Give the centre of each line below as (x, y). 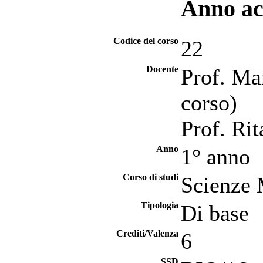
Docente (162, 69)
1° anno (215, 157)
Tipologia (160, 205)
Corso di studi (151, 177)
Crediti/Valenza (147, 233)
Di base (215, 213)
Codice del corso (146, 41)
